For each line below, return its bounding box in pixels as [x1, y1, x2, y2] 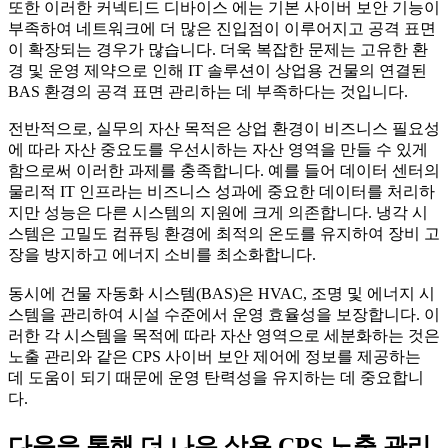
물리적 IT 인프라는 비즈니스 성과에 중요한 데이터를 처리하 [8, 182, 435, 200]
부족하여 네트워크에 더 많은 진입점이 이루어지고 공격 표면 [8, 19, 436, 37]
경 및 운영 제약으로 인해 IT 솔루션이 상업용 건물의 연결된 [8, 61, 427, 79]
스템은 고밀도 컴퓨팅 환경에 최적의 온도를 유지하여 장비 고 [8, 224, 440, 242]
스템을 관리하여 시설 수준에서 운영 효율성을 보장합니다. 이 [8, 305, 440, 323]
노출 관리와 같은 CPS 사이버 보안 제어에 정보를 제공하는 [8, 347, 421, 365]
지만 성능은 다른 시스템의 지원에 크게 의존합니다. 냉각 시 [8, 203, 428, 221]
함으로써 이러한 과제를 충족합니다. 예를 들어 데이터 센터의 [8, 161, 440, 179]
